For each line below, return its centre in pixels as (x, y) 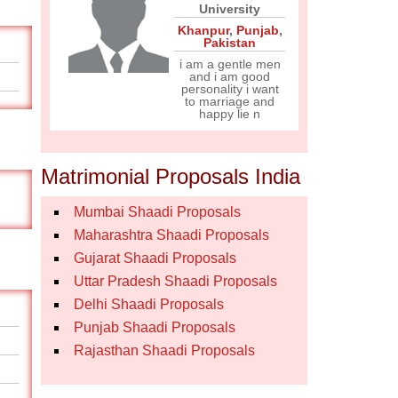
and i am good (230, 76)
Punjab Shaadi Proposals (155, 327)
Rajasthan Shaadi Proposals (164, 350)
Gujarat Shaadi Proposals (155, 258)
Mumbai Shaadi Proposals (157, 212)
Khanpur (203, 30)
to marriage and (230, 101)
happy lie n (230, 114)
